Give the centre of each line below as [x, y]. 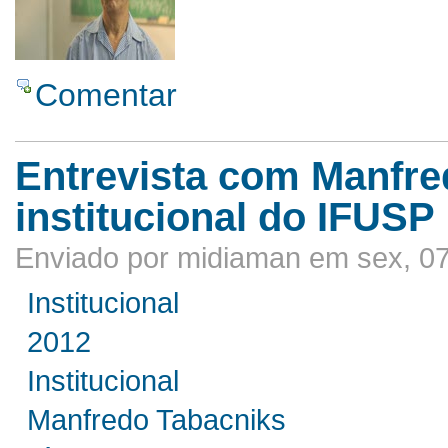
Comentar [106, 94]
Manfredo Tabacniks [157, 419]
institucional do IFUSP [225, 216]
